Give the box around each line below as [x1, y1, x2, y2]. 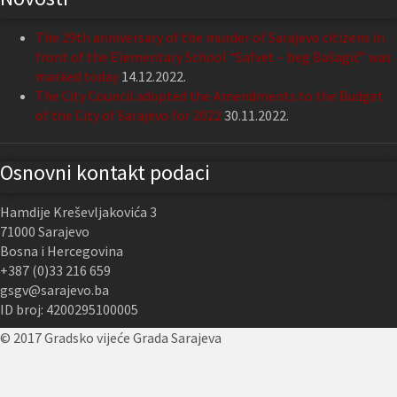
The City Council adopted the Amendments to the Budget [35, 87, 384, 105]
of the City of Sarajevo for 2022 [35, 106, 222, 125]
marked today [35, 67, 119, 86]
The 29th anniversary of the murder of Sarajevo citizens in [35, 28, 385, 47]
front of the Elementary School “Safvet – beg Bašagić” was [35, 48, 392, 66]
